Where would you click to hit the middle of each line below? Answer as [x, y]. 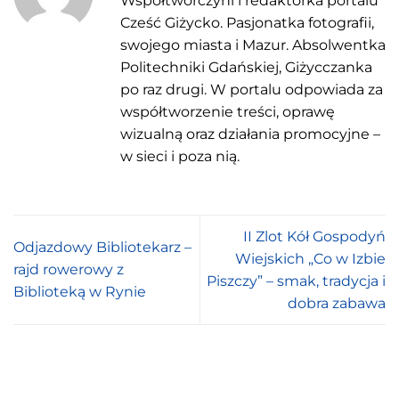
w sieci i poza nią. [180, 156]
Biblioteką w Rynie [80, 292]
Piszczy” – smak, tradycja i [296, 281]
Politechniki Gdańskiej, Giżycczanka [246, 67]
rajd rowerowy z [69, 270]
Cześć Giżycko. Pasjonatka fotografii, [247, 22]
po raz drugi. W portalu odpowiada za [252, 89]
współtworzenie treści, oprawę [228, 111]
